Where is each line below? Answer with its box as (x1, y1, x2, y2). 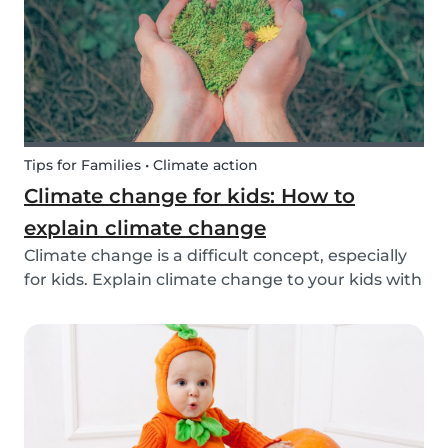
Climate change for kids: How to (24, 184, 355, 209)
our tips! (24, 294, 90, 314)
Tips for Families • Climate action (24, 156, 258, 175)
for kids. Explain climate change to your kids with (24, 270, 422, 290)
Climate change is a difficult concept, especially (24, 246, 407, 266)
